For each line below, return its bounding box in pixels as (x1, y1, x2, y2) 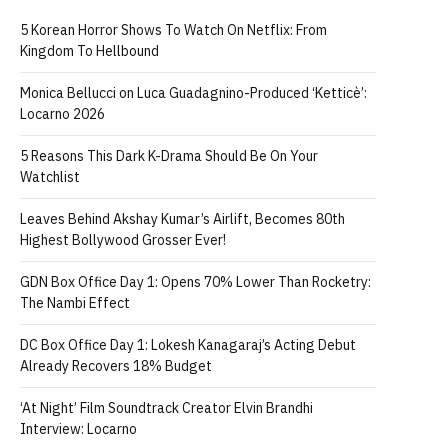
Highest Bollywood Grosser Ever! (20, 231, 226, 249)
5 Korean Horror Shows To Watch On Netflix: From (20, 21, 327, 39)
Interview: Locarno (20, 420, 137, 438)
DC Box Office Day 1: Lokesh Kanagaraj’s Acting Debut (20, 336, 356, 354)
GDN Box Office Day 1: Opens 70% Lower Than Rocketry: (20, 273, 371, 291)
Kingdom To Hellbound (20, 42, 159, 60)
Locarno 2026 (20, 105, 105, 123)
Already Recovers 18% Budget (20, 357, 212, 375)
